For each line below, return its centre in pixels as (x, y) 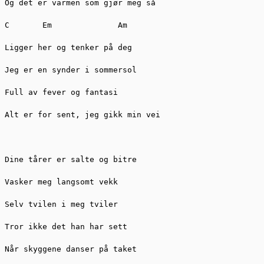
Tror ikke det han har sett (68, 226)
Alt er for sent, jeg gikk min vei (85, 114)
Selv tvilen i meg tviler (64, 204)
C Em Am (68, 25)
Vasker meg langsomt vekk (64, 181)
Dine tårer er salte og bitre (73, 159)
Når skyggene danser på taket (73, 249)
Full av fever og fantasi (64, 92)
